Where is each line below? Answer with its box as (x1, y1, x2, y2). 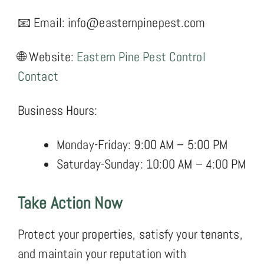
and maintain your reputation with (18, 245, 187, 262)
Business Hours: (18, 101, 98, 118)
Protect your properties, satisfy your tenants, (18, 225, 243, 242)
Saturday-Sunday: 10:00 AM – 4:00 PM (57, 155, 246, 172)
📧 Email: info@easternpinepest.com (18, 14, 206, 31)
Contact (18, 67, 58, 84)
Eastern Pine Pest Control (74, 48, 206, 65)
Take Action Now (18, 192, 123, 213)
